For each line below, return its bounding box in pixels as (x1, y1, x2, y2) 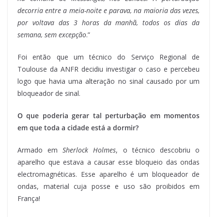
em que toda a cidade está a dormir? (17, 123, 139, 132)
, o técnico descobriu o (116, 145, 200, 155)
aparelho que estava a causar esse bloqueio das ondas (17, 157, 200, 167)
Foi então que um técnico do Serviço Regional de (17, 52, 200, 62)
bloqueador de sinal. (17, 88, 80, 98)
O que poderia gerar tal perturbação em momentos (17, 110, 200, 120)
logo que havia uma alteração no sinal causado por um (17, 76, 200, 86)
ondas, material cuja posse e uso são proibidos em (17, 181, 200, 191)
